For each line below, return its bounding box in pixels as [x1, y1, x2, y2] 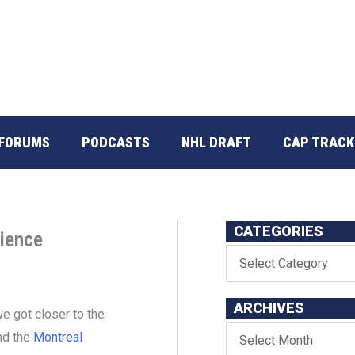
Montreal [33, 329, 82, 345]
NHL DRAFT [181, 133, 251, 151]
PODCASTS [82, 133, 150, 151]
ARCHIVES [233, 299, 304, 316]
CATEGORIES [233, 222, 323, 239]
